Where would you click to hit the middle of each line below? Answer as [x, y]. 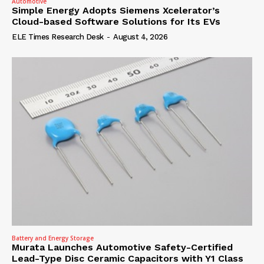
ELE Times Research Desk [58, 37]
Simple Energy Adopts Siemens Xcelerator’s [116, 11]
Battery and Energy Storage [53, 238]
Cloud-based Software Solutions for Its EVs [116, 22]
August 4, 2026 [140, 37]
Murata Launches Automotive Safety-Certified [122, 247]
